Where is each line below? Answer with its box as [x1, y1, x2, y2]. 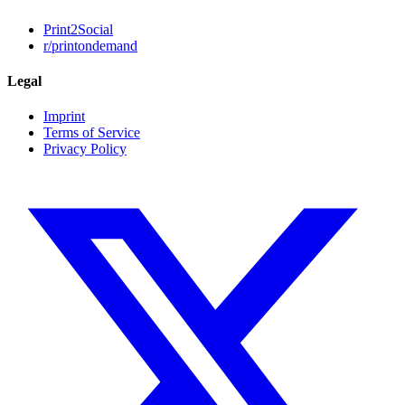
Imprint [43, 108, 85, 125]
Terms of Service [43, 125, 140, 141]
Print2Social [43, 21, 113, 37]
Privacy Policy [43, 141, 127, 157]
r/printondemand [43, 37, 137, 53]
